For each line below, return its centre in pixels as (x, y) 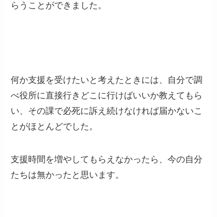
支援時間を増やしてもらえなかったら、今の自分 (107, 159)
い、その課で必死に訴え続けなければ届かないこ (107, 111)
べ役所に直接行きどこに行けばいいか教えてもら (107, 95)
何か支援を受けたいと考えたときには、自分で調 (107, 80)
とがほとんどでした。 (54, 126)
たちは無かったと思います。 (68, 175)
